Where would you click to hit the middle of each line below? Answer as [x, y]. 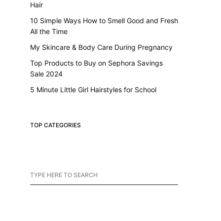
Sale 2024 [46, 74]
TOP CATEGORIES [55, 125]
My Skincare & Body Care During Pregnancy [101, 47]
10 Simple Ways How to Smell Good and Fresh [104, 20]
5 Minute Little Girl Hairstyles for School [93, 89]
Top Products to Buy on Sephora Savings [96, 63]
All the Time [49, 31]
